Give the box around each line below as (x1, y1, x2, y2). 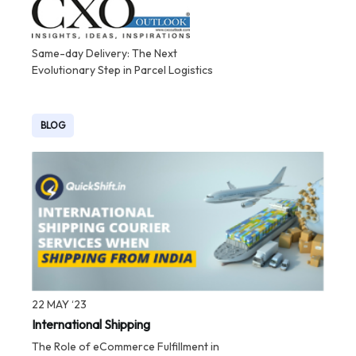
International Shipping (32, 315, 151, 332)
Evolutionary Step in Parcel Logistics (32, 63, 214, 78)
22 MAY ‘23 (32, 296, 87, 311)
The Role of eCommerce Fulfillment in (32, 339, 220, 354)
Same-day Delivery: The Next (32, 46, 178, 61)
